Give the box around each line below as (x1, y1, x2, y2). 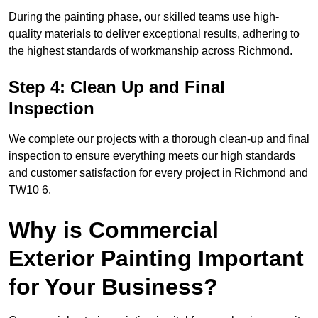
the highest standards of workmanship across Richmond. (9, 44, 292, 57)
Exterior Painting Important (9, 245, 304, 271)
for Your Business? (9, 273, 218, 300)
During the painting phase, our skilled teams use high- (9, 10, 279, 23)
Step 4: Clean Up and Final (9, 77, 225, 97)
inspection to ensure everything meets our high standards (9, 149, 295, 162)
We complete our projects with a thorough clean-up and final (9, 132, 309, 145)
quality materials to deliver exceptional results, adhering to (9, 27, 300, 40)
